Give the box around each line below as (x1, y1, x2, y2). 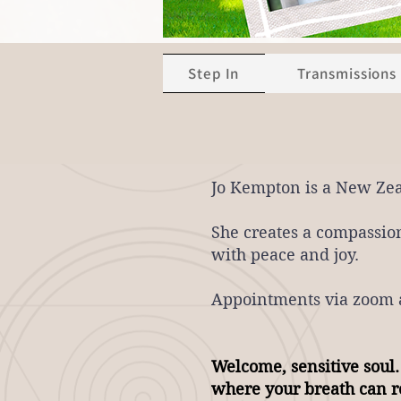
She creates (211, 223, 303, 242)
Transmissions (296, 64, 397, 83)
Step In (188, 64, 240, 83)
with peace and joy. (211, 245, 363, 264)
